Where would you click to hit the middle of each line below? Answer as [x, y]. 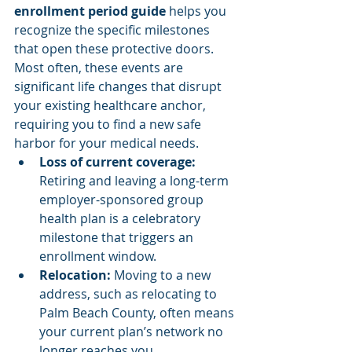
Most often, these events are [100, 68]
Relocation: [75, 275]
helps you [198, 11]
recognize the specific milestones [114, 30]
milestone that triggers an [118, 237]
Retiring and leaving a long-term [136, 181]
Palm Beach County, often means [138, 313]
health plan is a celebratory [121, 218]
